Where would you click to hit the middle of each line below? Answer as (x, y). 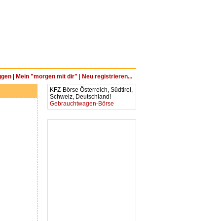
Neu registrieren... (107, 76)
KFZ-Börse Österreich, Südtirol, (91, 90)
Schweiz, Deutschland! (81, 97)
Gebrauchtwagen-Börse (82, 104)
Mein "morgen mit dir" (47, 76)
